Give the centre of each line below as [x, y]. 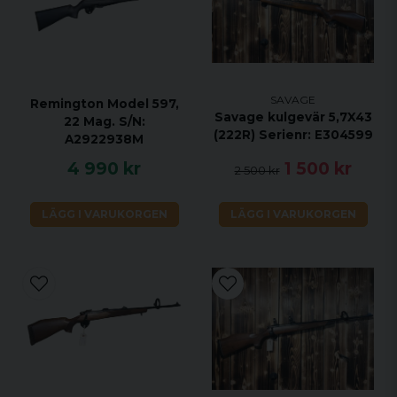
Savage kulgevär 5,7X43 [293, 117]
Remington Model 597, [104, 103]
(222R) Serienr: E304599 [293, 134]
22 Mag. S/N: [104, 121]
